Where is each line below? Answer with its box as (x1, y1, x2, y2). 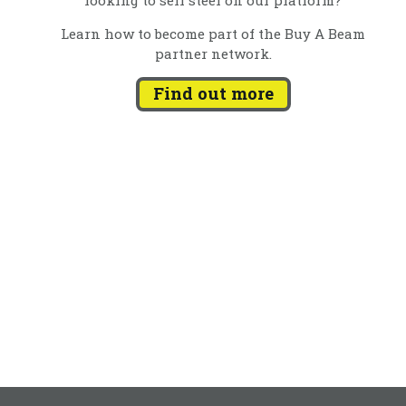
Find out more (152, 82, 274, 105)
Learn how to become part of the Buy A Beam (61, 24, 366, 43)
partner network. (154, 43, 272, 63)
